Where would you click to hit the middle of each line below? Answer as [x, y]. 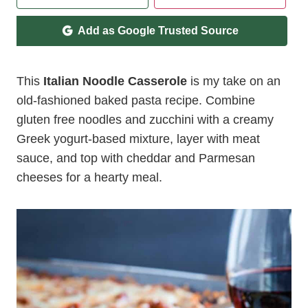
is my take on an [234, 81]
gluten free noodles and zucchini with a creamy [145, 120]
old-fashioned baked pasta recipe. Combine [136, 100]
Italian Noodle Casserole [115, 81]
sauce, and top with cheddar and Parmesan [136, 158]
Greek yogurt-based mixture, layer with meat [138, 139]
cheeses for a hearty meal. [89, 177]
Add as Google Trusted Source [158, 31]
